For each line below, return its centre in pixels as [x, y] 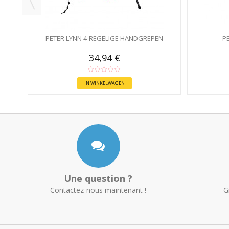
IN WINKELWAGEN [104, 83]
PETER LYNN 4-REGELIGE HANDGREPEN [104, 38]
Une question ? [98, 178]
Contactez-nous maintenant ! [98, 190]
